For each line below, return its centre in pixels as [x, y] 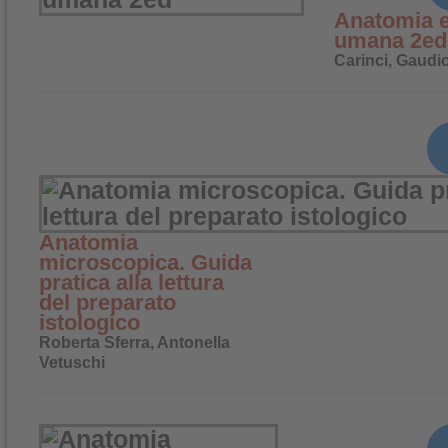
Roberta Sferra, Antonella [134, 342]
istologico [89, 322]
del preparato [107, 302]
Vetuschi [72, 362]
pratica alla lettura [131, 282]
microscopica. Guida [145, 262]
